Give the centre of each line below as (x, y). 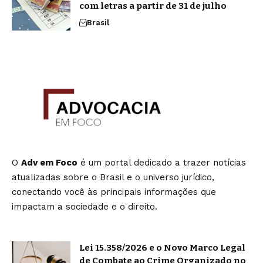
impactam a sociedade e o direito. (85, 207)
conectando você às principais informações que (114, 192)
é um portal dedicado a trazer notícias (162, 163)
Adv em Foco (49, 163)
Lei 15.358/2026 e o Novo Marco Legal (162, 248)
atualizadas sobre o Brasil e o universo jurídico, (113, 177)
